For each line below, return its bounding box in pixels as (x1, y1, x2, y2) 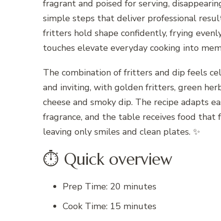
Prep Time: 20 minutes (63, 181, 156, 193)
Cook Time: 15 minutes (63, 200, 156, 213)
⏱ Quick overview (43, 149, 172, 169)
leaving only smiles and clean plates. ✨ (43, 126, 200, 138)
